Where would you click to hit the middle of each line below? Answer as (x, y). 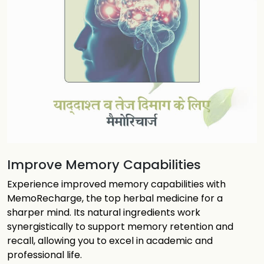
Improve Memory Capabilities (104, 165)
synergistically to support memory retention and (120, 227)
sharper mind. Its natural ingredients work (104, 212)
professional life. (44, 255)
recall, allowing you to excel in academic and (110, 241)
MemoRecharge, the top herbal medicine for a (115, 198)
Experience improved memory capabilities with (116, 184)
